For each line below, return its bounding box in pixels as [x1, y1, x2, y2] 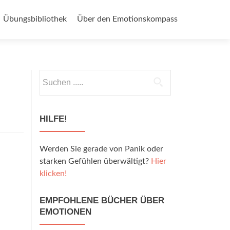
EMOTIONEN [40, 207, 91, 217]
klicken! [40, 169, 67, 178]
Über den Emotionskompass [77, 15, 178, 23]
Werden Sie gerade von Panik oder [40, 145, 163, 153]
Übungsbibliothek [3, 15, 67, 23]
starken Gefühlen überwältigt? [40, 157, 151, 165]
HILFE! [40, 114, 67, 124]
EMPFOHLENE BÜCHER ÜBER [40, 196, 164, 205]
